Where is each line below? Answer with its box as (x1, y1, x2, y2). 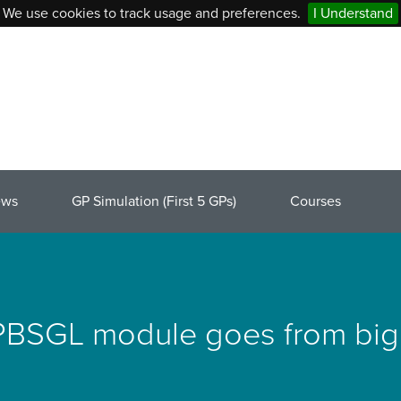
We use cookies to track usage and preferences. (3, 4, 301, 22)
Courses (290, 192, 341, 210)
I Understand (313, 4, 393, 22)
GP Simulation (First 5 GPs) (72, 192, 236, 210)
